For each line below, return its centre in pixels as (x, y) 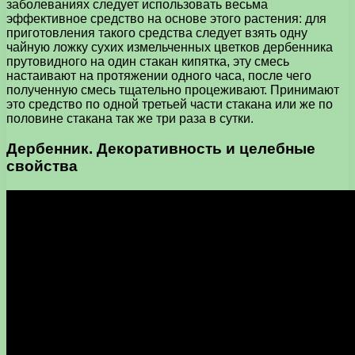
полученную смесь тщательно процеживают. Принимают (173, 90)
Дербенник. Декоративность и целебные (161, 149)
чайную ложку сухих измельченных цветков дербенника (170, 47)
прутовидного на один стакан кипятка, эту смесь (148, 61)
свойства (42, 166)
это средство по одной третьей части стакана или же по (170, 104)
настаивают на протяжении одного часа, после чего (159, 75)
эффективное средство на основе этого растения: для (166, 18)
